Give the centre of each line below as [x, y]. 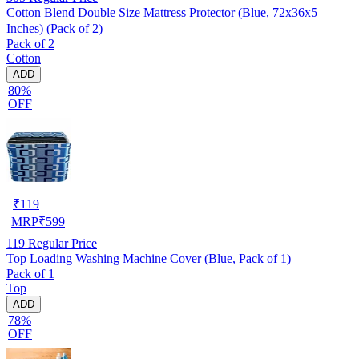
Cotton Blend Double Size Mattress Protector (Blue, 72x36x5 [162, 12]
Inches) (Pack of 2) [54, 28]
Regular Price [61, 243]
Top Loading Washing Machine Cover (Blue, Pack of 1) [149, 258]
